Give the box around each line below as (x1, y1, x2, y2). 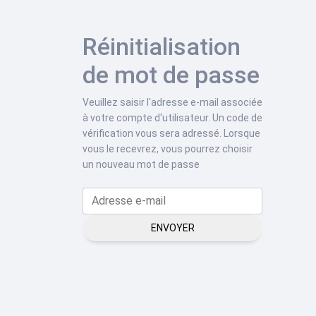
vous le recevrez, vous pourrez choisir (83, 143, 253, 155)
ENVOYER (150, 222, 195, 234)
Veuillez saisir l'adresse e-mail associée (83, 97, 262, 109)
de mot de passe (83, 61, 260, 90)
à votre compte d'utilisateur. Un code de (83, 112, 262, 124)
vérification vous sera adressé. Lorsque (83, 128, 260, 140)
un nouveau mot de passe (83, 159, 200, 171)
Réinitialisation (83, 32, 241, 61)
